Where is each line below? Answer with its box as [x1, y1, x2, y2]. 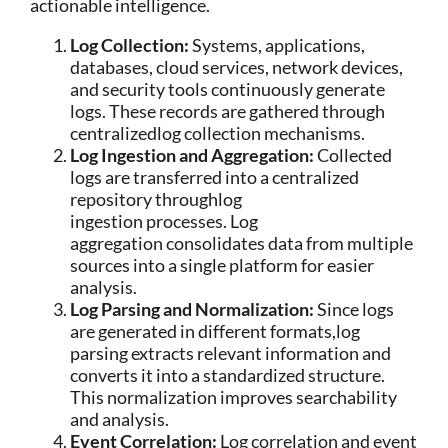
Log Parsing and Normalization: [70, 298, 317, 320]
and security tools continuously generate [70, 78, 385, 100]
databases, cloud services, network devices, [70, 56, 403, 78]
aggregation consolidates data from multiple [70, 232, 413, 254]
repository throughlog [70, 188, 242, 210]
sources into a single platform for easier [70, 254, 374, 276]
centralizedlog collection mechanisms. [70, 122, 365, 144]
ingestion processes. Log [70, 210, 258, 232]
